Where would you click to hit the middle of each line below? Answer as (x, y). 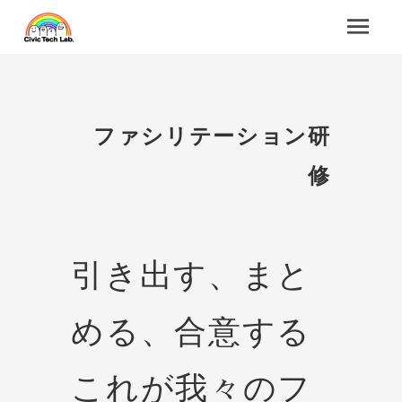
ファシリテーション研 (212, 137)
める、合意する (191, 332)
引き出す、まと (191, 275)
